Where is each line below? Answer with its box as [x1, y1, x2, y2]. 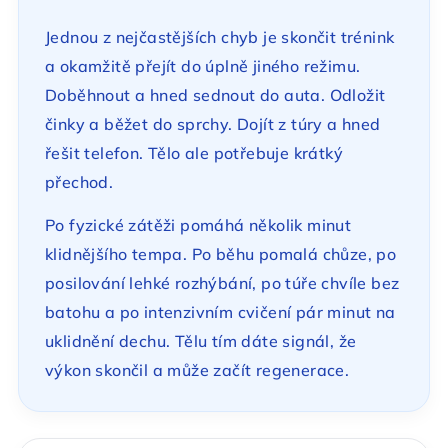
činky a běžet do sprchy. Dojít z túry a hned [45, 114, 381, 135]
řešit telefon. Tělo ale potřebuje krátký [45, 143, 343, 164]
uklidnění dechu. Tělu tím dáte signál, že [45, 331, 357, 352]
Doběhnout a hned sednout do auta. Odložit [45, 85, 386, 106]
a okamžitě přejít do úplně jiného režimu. [45, 56, 361, 77]
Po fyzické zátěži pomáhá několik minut [45, 215, 352, 236]
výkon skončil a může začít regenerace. [45, 360, 350, 381]
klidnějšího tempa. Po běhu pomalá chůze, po [45, 244, 397, 265]
